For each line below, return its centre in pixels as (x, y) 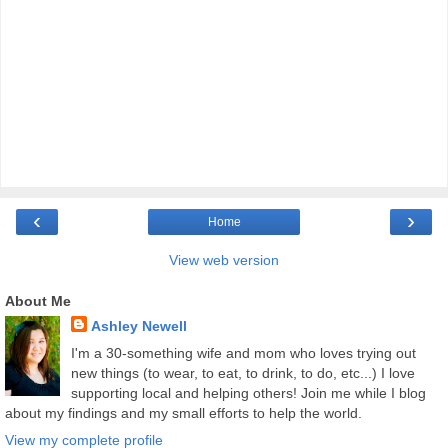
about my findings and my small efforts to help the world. (183, 413)
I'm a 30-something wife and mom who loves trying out (243, 353)
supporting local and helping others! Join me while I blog (248, 393)
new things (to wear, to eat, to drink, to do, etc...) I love (242, 373)
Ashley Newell (138, 326)
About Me (38, 301)
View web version (224, 260)
